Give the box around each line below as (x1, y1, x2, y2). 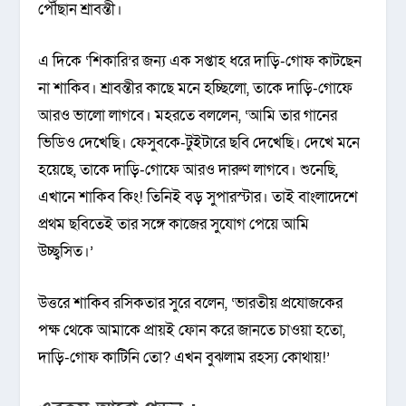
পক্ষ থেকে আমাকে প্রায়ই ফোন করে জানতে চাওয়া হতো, (38, 320, 346, 342)
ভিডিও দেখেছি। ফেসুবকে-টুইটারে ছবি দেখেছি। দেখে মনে (38, 132, 361, 154)
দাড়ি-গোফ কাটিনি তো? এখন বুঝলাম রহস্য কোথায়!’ (38, 347, 331, 369)
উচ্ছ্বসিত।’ (38, 241, 94, 263)
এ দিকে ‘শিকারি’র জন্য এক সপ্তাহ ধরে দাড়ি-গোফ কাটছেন (38, 51, 362, 72)
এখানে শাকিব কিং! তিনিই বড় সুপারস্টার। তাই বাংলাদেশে (38, 187, 359, 208)
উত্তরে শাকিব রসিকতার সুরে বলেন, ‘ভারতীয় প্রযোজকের (38, 293, 343, 314)
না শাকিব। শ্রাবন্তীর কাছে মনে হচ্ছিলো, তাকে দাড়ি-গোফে (38, 78, 353, 100)
